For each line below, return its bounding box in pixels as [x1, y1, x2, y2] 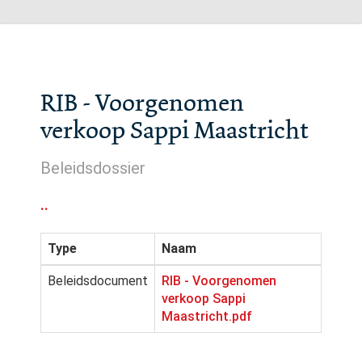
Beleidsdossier [40, 158, 145, 178]
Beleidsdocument [48, 273, 148, 288]
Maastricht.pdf [162, 309, 252, 324]
